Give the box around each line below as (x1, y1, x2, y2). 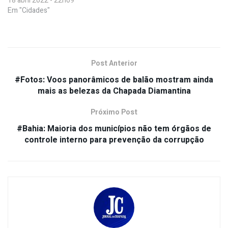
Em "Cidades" (8, 5, 50, 16)
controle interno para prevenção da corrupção (24, 134, 204, 147)
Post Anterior (91, 58, 137, 69)
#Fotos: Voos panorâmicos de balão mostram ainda (15, 74, 213, 87)
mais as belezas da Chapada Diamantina (37, 85, 191, 98)
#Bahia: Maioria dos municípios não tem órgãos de (17, 123, 211, 135)
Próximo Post (91, 107, 137, 118)
